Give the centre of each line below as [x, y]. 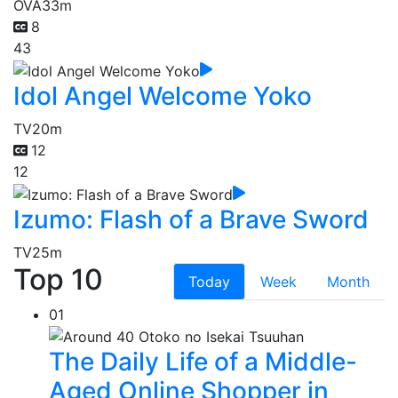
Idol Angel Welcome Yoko [163, 96]
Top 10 [58, 279]
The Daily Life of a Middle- [203, 362]
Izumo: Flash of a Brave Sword [191, 219]
